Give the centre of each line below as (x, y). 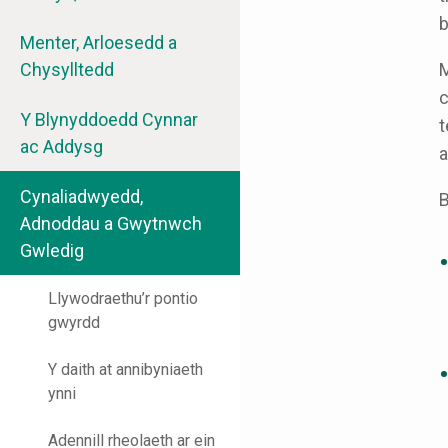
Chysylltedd (67, 70)
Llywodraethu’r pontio (123, 299)
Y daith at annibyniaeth (125, 370)
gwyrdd (74, 323)
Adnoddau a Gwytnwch (111, 224)
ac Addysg (61, 147)
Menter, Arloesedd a (98, 43)
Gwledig (52, 251)
